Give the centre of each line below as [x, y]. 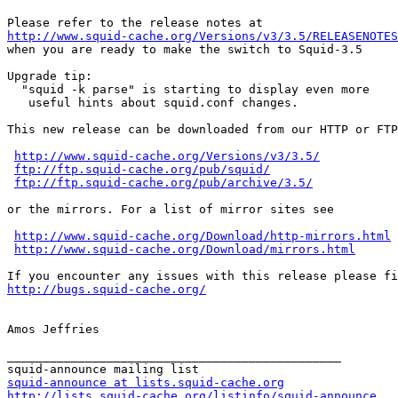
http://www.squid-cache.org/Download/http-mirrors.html [203, 236]
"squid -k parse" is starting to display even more [14, 90]
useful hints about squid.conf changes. [18, 103]
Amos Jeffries [53, 330]
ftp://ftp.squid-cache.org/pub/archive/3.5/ [163, 183]
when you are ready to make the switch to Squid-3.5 [185, 50]
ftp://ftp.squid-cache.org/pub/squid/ [142, 170]
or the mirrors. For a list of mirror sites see [171, 210]
